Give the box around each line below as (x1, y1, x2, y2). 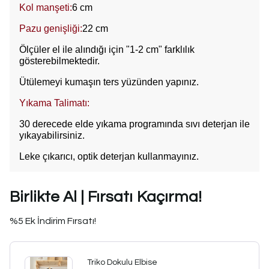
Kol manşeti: (19, 2, 72, 13)
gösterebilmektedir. (19, 55, 100, 66)
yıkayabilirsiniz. (19, 130, 85, 141)
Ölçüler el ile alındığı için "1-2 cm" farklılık (19, 44, 195, 55)
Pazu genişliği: (19, 23, 82, 34)
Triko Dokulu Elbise (87, 258, 157, 267)
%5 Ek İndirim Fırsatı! (10, 216, 96, 226)
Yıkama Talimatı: (19, 97, 89, 108)
